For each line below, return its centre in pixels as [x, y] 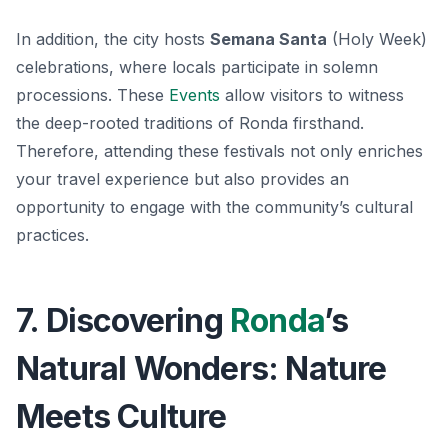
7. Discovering [123, 320]
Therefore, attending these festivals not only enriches [219, 150]
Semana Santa [268, 38]
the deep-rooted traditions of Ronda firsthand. [190, 122]
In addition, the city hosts [113, 38]
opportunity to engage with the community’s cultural [214, 206]
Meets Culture [121, 416]
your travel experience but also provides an [182, 178]
